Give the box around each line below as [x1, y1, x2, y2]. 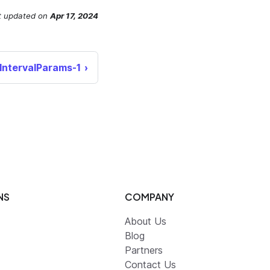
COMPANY [125, 190, 174, 204]
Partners [125, 244, 163, 257]
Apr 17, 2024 [50, 11, 98, 21]
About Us [125, 215, 166, 228]
